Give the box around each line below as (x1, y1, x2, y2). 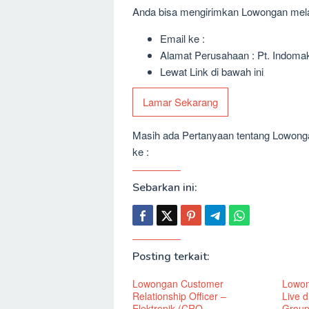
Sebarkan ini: (132, 180, 197, 196)
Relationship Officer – (132, 289, 226, 303)
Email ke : (160, 30, 205, 46)
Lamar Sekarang (143, 94, 218, 110)
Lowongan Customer (132, 277, 223, 291)
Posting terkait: (132, 249, 210, 265)
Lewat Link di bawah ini (160, 63, 263, 79)
